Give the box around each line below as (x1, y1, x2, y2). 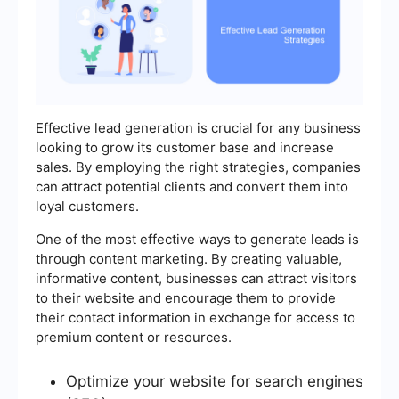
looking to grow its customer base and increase (36, 139, 334, 157)
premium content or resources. (36, 329, 232, 346)
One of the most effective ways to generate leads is (36, 231, 359, 248)
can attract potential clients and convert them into (36, 178, 348, 196)
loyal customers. (36, 198, 139, 216)
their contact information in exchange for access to (36, 309, 355, 327)
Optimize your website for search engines (66, 372, 363, 391)
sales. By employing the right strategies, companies (36, 159, 361, 176)
